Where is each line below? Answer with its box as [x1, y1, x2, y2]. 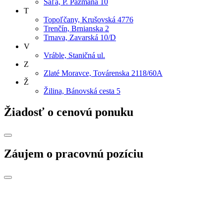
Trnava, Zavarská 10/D [44, 33, 116, 42]
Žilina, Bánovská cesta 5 [44, 86, 120, 95]
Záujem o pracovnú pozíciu [4, 147, 143, 161]
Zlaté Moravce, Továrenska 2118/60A [44, 68, 163, 77]
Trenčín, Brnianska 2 [44, 24, 109, 33]
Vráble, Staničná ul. [44, 51, 105, 59]
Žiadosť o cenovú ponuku [4, 105, 133, 118]
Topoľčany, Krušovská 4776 [44, 15, 133, 24]
